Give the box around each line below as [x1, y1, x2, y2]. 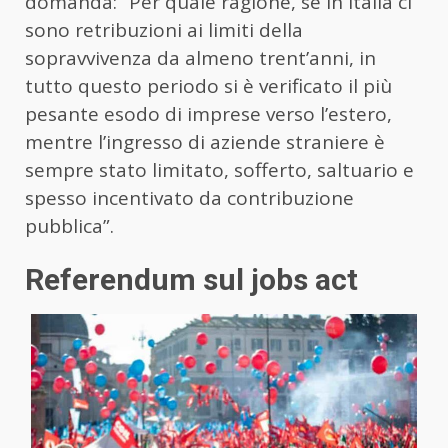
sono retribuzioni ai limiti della [25, 17, 303, 44]
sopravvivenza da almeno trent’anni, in [25, 45, 376, 72]
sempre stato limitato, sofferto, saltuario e [25, 157, 414, 184]
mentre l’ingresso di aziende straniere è [25, 129, 385, 156]
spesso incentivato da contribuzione [25, 185, 354, 212]
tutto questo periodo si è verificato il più [25, 73, 392, 100]
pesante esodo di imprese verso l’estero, [25, 101, 392, 128]
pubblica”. [25, 213, 114, 240]
